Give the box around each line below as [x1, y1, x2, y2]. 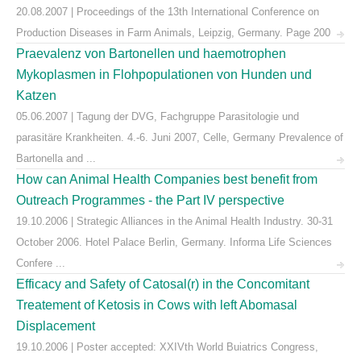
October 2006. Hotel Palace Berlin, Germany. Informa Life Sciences [16, 236, 332, 248]
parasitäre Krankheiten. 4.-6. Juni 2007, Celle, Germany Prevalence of [16, 131, 343, 143]
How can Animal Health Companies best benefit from [16, 172, 317, 186]
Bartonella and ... [16, 152, 96, 164]
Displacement [16, 319, 95, 333]
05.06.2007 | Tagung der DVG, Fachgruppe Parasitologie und [16, 110, 299, 122]
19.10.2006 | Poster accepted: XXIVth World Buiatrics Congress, [16, 341, 318, 353]
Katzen [16, 89, 56, 102]
